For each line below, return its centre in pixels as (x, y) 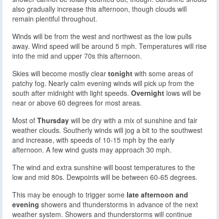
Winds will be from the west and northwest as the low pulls (102, 36)
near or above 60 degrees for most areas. (77, 103)
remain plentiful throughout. (55, 19)
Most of (25, 120)
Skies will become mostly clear (60, 74)
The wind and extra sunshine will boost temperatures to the (104, 167)
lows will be (183, 93)
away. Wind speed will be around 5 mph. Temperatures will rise (109, 46)
